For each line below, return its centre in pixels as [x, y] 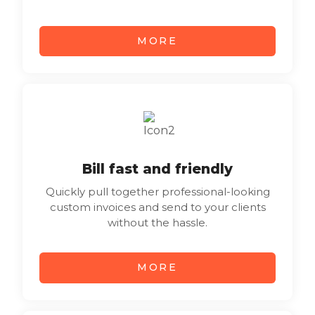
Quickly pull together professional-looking [157, 192]
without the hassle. [157, 223]
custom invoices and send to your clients [157, 207]
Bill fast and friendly [157, 169]
